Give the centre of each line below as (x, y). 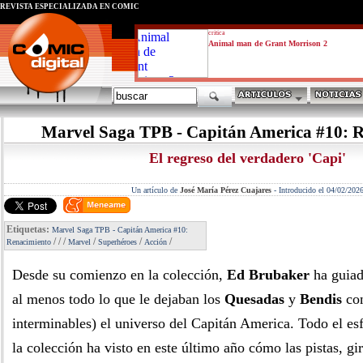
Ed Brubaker (268, 275)
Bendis (321, 299)
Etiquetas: (29, 229)
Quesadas (254, 299)
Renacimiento (29, 242)
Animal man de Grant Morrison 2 (268, 43)
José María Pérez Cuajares (225, 190)
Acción (156, 242)
